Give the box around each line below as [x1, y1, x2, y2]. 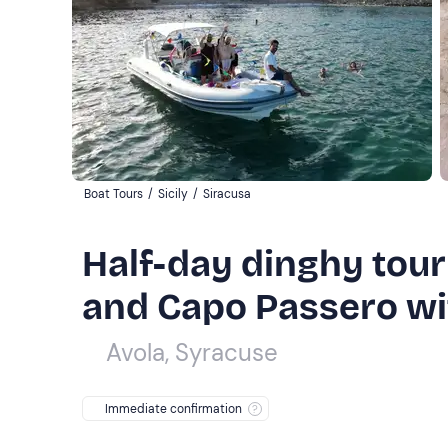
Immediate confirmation [105, 400, 242, 417]
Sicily [158, 185, 188, 202]
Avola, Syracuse [106, 336, 278, 368]
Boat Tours [84, 185, 143, 202]
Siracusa [203, 185, 251, 202]
